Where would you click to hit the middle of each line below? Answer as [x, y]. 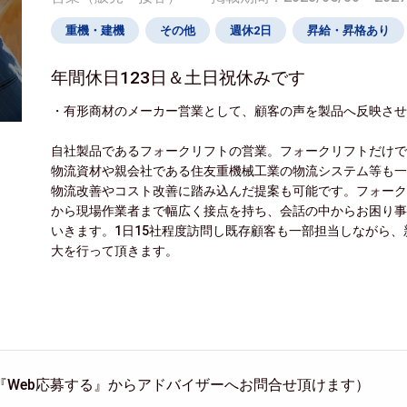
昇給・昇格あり [348, 30]
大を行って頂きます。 [115, 250]
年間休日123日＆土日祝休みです [179, 77]
